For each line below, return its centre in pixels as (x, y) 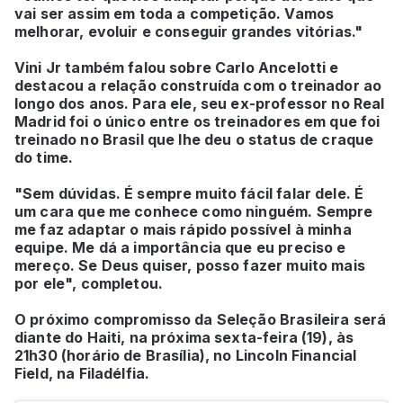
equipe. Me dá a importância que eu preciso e (180, 248)
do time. (44, 158)
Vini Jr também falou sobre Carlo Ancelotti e (177, 68)
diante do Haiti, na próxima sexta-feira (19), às (184, 338)
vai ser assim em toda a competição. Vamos (175, 14)
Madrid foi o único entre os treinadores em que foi (197, 122)
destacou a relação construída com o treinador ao (198, 86)
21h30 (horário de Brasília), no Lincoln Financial (186, 356)
